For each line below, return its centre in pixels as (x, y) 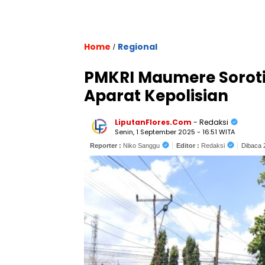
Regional (138, 47)
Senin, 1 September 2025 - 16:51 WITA (175, 132)
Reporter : (106, 146)
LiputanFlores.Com (153, 122)
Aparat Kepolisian (156, 96)
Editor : (189, 146)
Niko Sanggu (141, 146)
